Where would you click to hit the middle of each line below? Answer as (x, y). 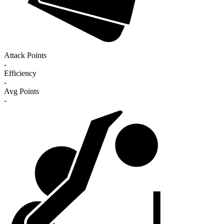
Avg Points (21, 91)
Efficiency (20, 73)
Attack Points (25, 55)
